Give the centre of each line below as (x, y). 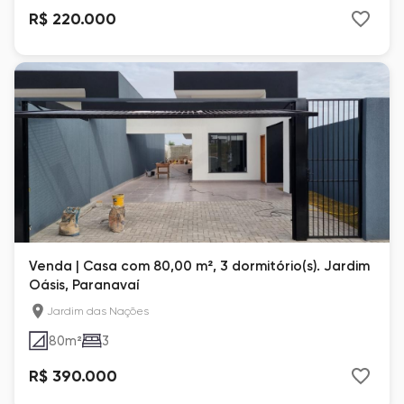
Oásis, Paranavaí (84, 285)
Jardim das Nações (98, 311)
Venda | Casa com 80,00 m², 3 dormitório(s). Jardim (199, 266)
